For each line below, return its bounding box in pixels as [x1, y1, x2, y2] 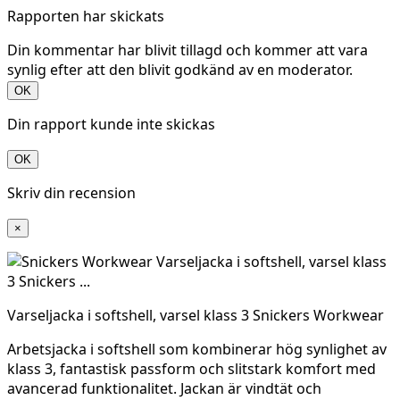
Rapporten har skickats [7, 5, 164, 26]
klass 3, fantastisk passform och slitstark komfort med [7, 358, 376, 379]
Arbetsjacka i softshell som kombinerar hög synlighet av [7, 338, 387, 359]
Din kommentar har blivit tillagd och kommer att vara [7, 39, 368, 60]
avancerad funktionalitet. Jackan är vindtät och [7, 378, 321, 398]
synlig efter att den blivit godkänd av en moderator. [7, 59, 353, 79]
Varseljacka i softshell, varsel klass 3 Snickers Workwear [7, 304, 384, 325]
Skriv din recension [7, 182, 136, 203]
